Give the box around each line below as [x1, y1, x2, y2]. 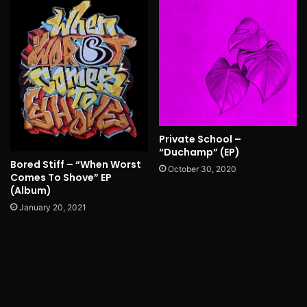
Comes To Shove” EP [10, 170, 112, 184]
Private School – [159, 132, 241, 147]
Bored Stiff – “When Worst [10, 157, 141, 171]
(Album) [10, 183, 51, 197]
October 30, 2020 [168, 164, 236, 175]
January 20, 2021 [19, 201, 86, 212]
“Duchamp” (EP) [159, 145, 240, 160]
